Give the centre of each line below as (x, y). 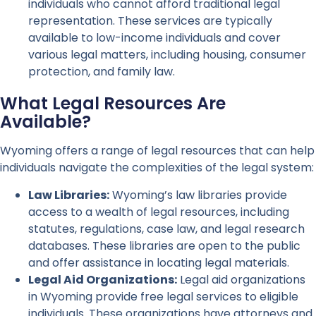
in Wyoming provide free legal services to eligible (163, 296)
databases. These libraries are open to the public (164, 245)
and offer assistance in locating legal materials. (159, 262)
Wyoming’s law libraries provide (198, 195)
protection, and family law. (102, 72)
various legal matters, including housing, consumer (167, 55)
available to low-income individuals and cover (154, 38)
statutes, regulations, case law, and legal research (166, 229)
